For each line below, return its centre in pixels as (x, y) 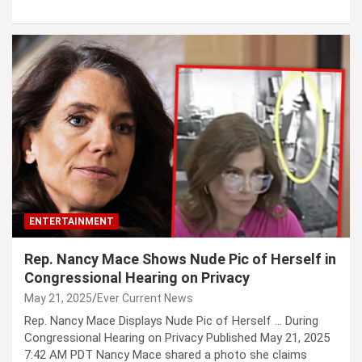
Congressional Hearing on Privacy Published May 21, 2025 (177, 338)
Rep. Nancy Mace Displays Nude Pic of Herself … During (171, 321)
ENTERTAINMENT (72, 222)
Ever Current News (145, 299)
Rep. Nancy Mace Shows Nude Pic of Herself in (180, 259)
